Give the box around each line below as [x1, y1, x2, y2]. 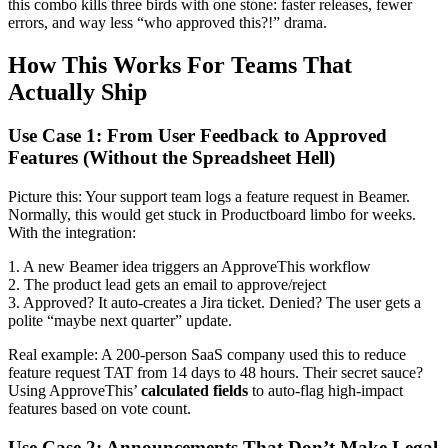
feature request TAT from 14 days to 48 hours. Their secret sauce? [8, 364, 423, 382]
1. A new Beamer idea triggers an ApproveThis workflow [8, 258, 371, 276]
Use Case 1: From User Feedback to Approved [8, 125, 387, 147]
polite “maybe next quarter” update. [8, 312, 232, 330]
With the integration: [8, 224, 136, 242]
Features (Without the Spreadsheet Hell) [8, 147, 335, 169]
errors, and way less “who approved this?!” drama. [8, 13, 327, 31]
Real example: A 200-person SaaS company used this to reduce [8, 346, 406, 364]
